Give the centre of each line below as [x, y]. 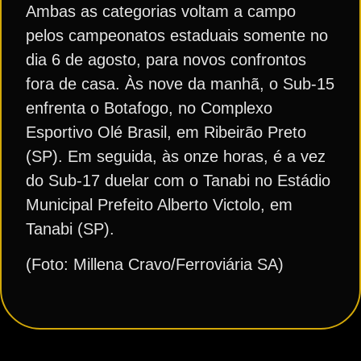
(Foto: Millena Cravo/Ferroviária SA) [155, 264]
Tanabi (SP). [70, 228]
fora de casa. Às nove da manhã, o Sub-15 [180, 83]
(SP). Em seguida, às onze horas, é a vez [176, 156]
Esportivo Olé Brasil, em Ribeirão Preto [166, 132]
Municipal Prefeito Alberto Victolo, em [159, 204]
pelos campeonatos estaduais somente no [177, 35]
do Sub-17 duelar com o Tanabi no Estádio [178, 180]
